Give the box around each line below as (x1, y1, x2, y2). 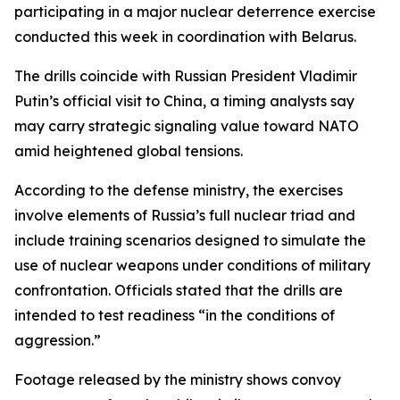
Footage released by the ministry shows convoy (14, 371, 341, 388)
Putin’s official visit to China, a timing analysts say (14, 92, 354, 110)
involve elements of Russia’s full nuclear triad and (14, 206, 355, 224)
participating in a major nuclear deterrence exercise (14, 3, 376, 21)
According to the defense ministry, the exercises (14, 181, 343, 199)
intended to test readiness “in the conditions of (14, 306, 335, 324)
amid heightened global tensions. (14, 142, 243, 160)
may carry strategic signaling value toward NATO (14, 117, 359, 135)
